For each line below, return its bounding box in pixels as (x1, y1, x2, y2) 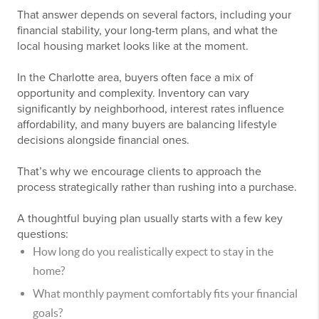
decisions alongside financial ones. (17, 133, 189, 147)
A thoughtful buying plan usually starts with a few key (17, 211, 283, 226)
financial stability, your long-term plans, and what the (17, 23, 278, 38)
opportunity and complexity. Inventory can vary (17, 86, 249, 100)
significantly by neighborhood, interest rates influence (17, 102, 284, 116)
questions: (17, 227, 68, 241)
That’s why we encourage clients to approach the (17, 164, 261, 179)
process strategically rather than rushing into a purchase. (17, 180, 297, 194)
